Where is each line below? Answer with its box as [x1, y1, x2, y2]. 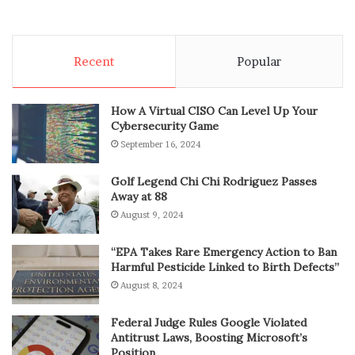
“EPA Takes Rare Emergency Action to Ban [111, 245, 337, 260]
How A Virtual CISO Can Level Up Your [111, 104, 318, 119]
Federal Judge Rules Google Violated [111, 315, 307, 330]
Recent [74, 54, 114, 70]
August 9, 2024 [120, 209, 183, 221]
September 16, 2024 [120, 139, 200, 151]
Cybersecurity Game [111, 119, 219, 134]
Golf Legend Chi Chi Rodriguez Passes [111, 174, 317, 189]
